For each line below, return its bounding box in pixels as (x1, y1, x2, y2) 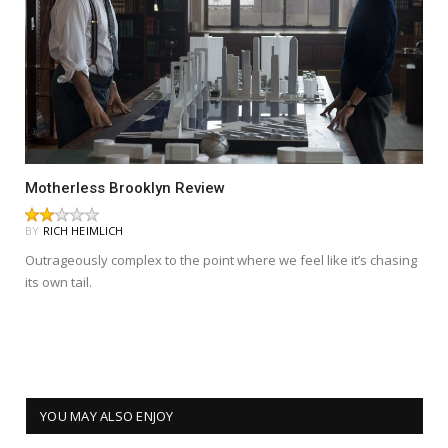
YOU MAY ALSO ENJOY (40, 406, 174, 425)
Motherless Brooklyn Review (25, 178, 225, 197)
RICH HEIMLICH (42, 222, 124, 238)
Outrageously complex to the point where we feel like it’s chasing (25, 250, 417, 269)
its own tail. (25, 272, 92, 291)
